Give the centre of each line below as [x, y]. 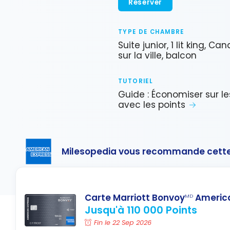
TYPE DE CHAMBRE [151, 32]
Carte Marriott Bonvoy [135, 198]
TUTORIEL [136, 81]
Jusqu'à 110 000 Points [141, 210]
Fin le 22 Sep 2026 [123, 223]
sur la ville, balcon [157, 56]
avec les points [152, 105]
